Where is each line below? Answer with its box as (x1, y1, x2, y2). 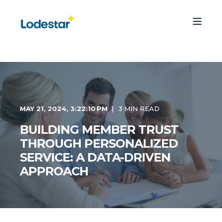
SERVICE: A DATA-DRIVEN (20, 150, 170, 165)
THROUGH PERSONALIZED (20, 136, 178, 151)
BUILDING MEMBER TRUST (20, 122, 178, 137)
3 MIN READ (118, 105, 160, 112)
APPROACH (20, 164, 88, 178)
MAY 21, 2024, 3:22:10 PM (20, 105, 108, 112)
